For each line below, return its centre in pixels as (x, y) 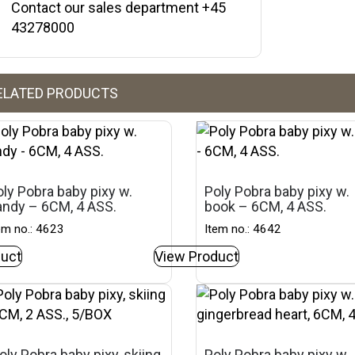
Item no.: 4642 (243, 229)
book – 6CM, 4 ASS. (266, 206)
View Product (197, 256)
